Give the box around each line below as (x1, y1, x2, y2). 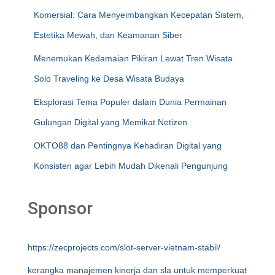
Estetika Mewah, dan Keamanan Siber (34, 30, 182, 40)
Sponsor (28, 198, 93, 219)
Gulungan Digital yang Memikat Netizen (34, 117, 187, 127)
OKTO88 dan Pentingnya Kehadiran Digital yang (34, 141, 222, 150)
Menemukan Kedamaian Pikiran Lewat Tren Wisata (34, 53, 233, 63)
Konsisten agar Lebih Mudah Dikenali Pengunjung (34, 161, 228, 171)
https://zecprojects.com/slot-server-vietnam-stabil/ (28, 242, 220, 252)
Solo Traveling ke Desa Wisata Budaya (34, 74, 184, 83)
